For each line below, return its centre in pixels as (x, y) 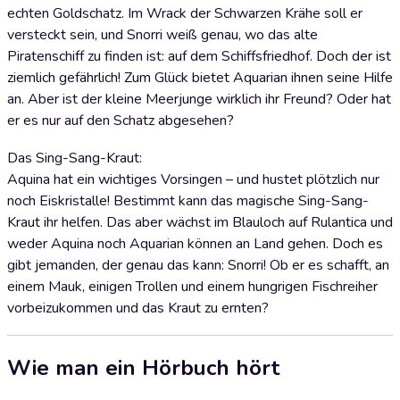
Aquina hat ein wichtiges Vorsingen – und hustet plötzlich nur (193, 179)
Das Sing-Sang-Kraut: (75, 158)
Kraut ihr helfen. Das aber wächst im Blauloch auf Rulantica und (200, 222)
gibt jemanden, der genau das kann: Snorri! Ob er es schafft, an (198, 265)
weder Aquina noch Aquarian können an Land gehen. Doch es (195, 244)
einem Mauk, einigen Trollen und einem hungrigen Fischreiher (192, 287)
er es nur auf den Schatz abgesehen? (121, 121)
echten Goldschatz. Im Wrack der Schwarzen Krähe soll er (185, 13)
